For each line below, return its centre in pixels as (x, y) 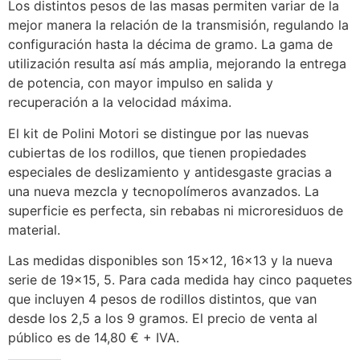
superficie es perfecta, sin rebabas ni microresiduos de (176, 210)
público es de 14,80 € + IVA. (94, 338)
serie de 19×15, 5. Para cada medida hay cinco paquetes (180, 280)
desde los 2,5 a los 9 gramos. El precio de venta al (163, 319)
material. (34, 229)
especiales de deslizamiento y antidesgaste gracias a (170, 172)
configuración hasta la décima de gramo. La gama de (170, 45)
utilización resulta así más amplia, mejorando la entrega (177, 64)
